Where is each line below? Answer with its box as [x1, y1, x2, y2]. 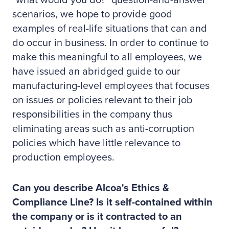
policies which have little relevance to [12, 137, 180, 149]
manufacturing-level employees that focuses [12, 80, 210, 92]
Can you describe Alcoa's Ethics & [12, 182, 169, 194]
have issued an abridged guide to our [12, 65, 180, 78]
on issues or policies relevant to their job [12, 94, 193, 106]
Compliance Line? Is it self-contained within [12, 196, 213, 209]
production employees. [12, 151, 114, 164]
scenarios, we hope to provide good [12, 8, 172, 20]
